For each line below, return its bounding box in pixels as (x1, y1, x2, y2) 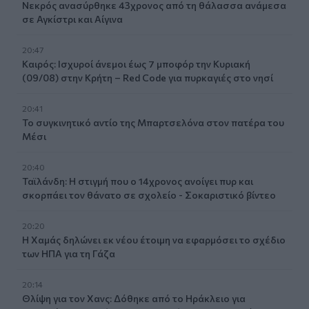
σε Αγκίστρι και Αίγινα (22, 12, 123, 25)
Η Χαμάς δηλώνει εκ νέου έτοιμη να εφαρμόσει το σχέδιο (22, 233, 286, 246)
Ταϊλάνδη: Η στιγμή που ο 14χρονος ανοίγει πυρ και (22, 175, 253, 187)
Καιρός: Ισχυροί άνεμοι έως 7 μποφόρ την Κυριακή (22, 57, 250, 70)
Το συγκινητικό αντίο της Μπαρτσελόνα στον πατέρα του (22, 116, 284, 128)
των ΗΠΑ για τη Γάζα (22, 247, 115, 259)
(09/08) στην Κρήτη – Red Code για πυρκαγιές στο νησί (22, 71, 273, 83)
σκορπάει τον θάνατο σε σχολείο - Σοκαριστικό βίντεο (22, 188, 276, 201)
